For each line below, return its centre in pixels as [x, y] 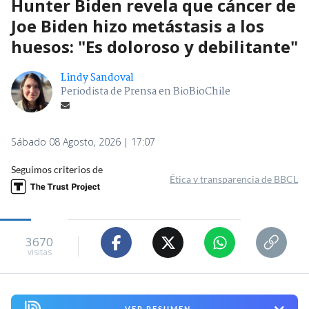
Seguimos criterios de [57, 170]
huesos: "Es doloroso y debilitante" [154, 47]
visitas [39, 252]
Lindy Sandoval [97, 78]
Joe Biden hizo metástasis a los [138, 26]
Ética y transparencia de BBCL [234, 179]
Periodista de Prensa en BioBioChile [146, 92]
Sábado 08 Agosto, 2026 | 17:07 [83, 142]
